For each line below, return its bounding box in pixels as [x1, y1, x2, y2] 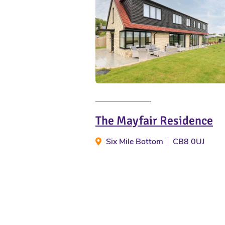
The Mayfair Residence [95, 113, 213, 128]
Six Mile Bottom [104, 136, 165, 147]
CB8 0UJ [173, 136, 204, 147]
